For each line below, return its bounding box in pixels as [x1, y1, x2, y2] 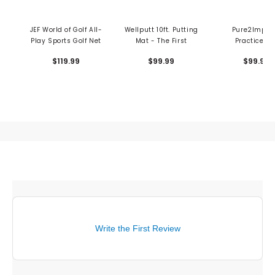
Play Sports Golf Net [31, 36, 102, 46]
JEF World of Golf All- [29, 25, 103, 35]
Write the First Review [95, 223, 180, 234]
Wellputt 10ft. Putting [124, 25, 198, 35]
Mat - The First [135, 36, 187, 46]
